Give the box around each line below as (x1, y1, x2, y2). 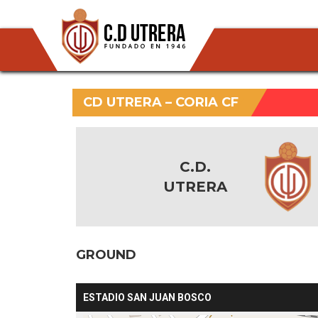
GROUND (76, 247, 136, 263)
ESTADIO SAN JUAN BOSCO (83, 292, 212, 303)
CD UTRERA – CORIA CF (83, 94, 238, 110)
